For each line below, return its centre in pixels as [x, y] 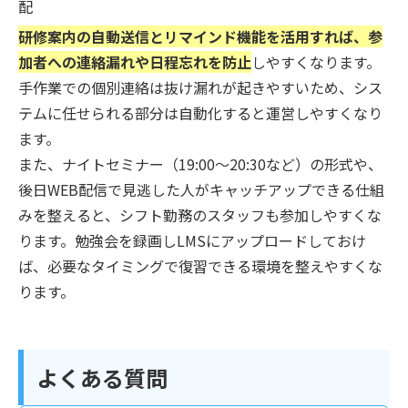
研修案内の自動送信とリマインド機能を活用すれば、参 [200, 36]
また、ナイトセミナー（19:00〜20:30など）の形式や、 [200, 163]
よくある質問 [102, 377]
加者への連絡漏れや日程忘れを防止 [135, 61]
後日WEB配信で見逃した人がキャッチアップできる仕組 [201, 189]
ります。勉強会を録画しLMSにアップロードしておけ [192, 240]
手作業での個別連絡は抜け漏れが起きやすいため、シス [200, 87]
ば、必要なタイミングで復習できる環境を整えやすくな [200, 265]
